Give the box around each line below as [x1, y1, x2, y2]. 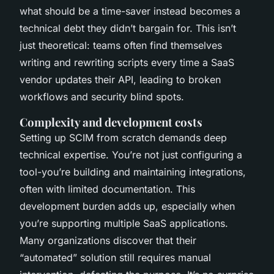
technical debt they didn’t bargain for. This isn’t [20, 21, 236, 34]
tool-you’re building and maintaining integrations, [20, 165, 246, 178]
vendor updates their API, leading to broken [20, 73, 221, 86]
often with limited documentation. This [20, 182, 195, 195]
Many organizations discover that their [20, 234, 196, 246]
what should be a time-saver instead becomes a [20, 4, 240, 17]
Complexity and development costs [20, 114, 202, 130]
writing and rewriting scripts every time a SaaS [20, 56, 234, 68]
